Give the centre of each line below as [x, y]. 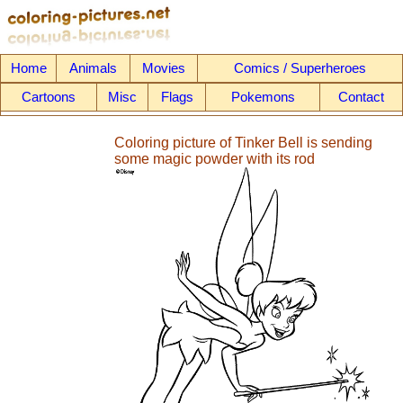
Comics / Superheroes [300, 68]
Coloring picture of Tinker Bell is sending [243, 143]
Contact [361, 97]
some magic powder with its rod [215, 159]
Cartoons [49, 97]
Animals [93, 68]
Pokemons [263, 97]
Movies [164, 68]
